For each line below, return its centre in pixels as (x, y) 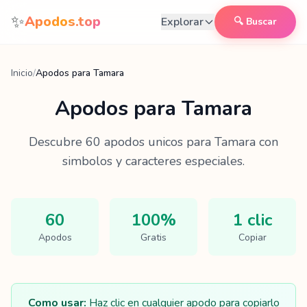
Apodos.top (63, 22)
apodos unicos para (158, 142)
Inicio (22, 73)
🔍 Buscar (255, 22)
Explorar (182, 22)
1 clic (252, 220)
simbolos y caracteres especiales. (153, 161)
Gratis (153, 237)
